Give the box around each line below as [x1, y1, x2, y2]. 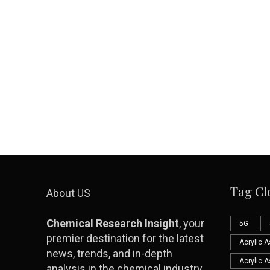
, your [179, 217, 204, 230]
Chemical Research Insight [46, 217, 179, 230]
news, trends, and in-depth [46, 247, 172, 260]
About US [46, 187, 90, 200]
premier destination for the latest [46, 232, 204, 245]
